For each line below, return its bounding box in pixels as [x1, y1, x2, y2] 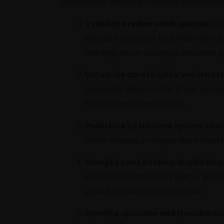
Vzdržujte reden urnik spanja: [85, 17, 209, 29]
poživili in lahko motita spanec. [85, 185, 205, 197]
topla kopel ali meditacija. [85, 97, 187, 109]
